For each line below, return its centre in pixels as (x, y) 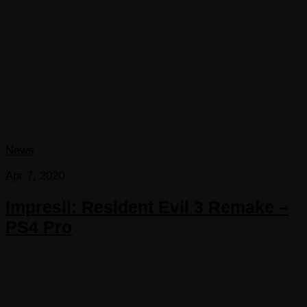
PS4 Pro (39, 227)
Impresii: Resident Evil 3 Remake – (147, 207)
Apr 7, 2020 (35, 175)
